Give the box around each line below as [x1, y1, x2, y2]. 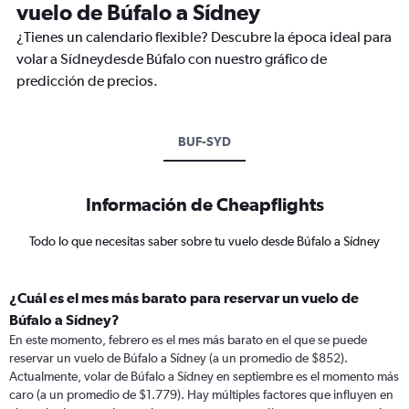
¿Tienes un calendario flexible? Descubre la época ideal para [16, 28, 392, 46]
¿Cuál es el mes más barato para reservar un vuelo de [9, 289, 359, 306]
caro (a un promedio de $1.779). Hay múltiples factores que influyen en [9, 387, 393, 402]
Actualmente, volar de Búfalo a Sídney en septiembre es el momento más [9, 369, 399, 383]
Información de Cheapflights [85, 194, 324, 215]
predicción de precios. [16, 72, 158, 89]
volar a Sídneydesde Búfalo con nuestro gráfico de [16, 50, 327, 68]
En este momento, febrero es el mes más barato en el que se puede [9, 332, 367, 347]
